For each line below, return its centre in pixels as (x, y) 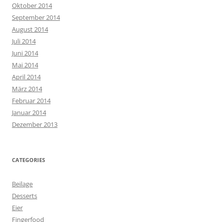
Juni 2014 (25, 53)
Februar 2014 (31, 100)
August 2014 (30, 29)
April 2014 (26, 77)
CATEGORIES (28, 160)
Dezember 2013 (35, 124)
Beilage (22, 184)
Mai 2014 (25, 65)
